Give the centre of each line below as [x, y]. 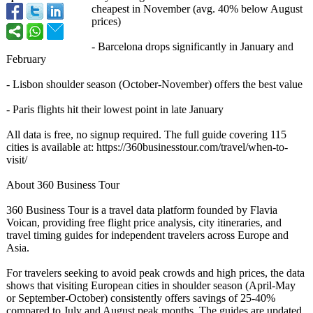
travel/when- [248, 147]
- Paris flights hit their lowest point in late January [115, 109]
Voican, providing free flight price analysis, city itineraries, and [144, 223]
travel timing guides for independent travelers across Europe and [147, 235]
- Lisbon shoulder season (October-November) [109, 84]
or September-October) [57, 298]
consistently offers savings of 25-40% [191, 298]
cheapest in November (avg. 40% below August [197, 9]
